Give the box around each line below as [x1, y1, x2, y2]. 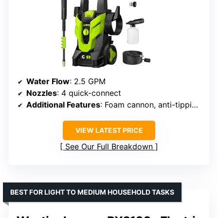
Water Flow [26, 76, 70, 86]
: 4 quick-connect [57, 88, 121, 98]
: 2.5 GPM [70, 76, 106, 86]
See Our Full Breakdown [65, 142, 153, 151]
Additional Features [26, 100, 100, 109]
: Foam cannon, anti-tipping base [100, 100, 192, 109]
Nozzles [26, 88, 57, 98]
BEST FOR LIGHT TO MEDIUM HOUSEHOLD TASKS [10, 188, 174, 196]
